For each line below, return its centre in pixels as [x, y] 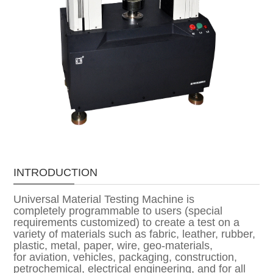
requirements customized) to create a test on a [127, 222]
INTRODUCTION [56, 172]
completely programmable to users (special [118, 211]
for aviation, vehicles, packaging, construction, [126, 257]
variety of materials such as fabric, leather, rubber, [135, 234]
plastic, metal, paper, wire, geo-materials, [113, 246]
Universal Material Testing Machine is [104, 199]
